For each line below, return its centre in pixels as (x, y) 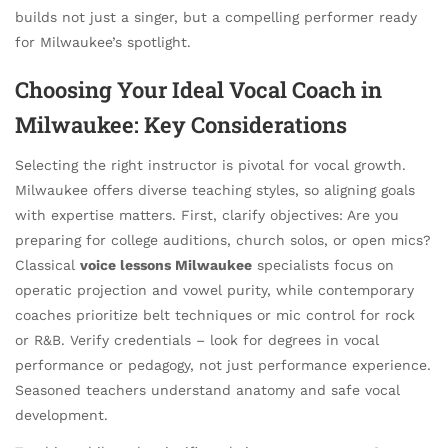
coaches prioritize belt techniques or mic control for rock (215, 315)
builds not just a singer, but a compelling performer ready (216, 16)
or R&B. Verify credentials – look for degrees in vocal (197, 340)
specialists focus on (323, 265)
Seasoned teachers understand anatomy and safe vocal (207, 390)
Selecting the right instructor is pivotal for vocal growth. (210, 165)
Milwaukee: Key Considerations (181, 125)
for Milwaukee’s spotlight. (103, 41)
